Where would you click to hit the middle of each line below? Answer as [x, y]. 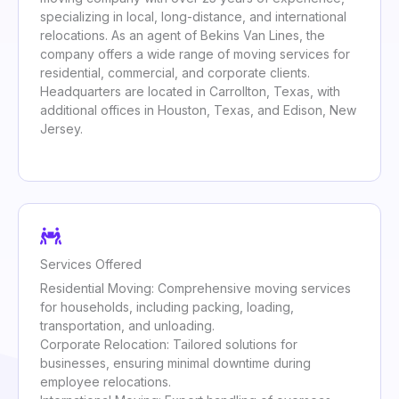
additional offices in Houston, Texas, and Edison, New [198, 110]
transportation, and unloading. [127, 326]
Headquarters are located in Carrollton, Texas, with [190, 92]
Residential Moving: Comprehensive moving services [195, 289]
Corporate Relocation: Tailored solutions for [169, 345]
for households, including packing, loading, [167, 307]
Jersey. [61, 129]
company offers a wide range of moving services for [195, 54]
